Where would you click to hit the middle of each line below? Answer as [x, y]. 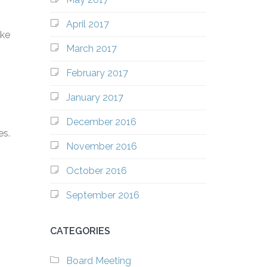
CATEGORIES [80, 231]
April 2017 [87, 24]
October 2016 [96, 171]
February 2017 [97, 73]
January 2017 [94, 97]
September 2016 [103, 195]
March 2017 [91, 49]
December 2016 [101, 122]
